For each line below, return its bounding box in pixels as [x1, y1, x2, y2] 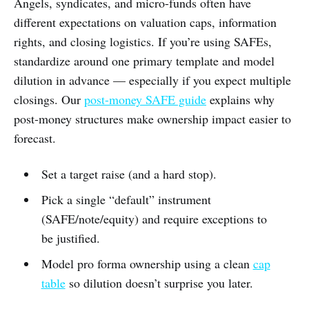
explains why [206, 91, 275, 108]
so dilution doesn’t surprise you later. [65, 275, 253, 291]
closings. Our [14, 91, 84, 108]
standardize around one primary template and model [14, 52, 275, 69]
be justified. [41, 230, 100, 246]
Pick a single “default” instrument [41, 191, 211, 208]
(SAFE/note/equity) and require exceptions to [41, 210, 267, 227]
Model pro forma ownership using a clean [41, 255, 253, 272]
